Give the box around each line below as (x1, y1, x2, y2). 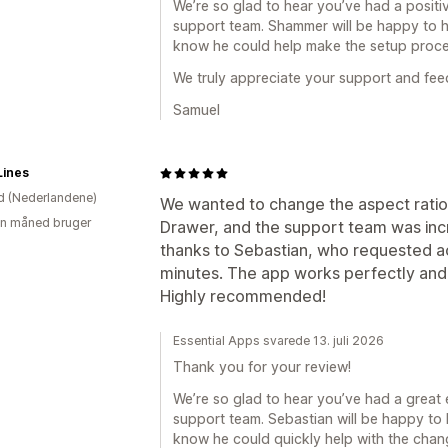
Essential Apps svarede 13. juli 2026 (173, 333, 384, 348)
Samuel (173, 101, 220, 118)
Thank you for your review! (173, 358, 351, 375)
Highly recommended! (160, 286, 326, 306)
